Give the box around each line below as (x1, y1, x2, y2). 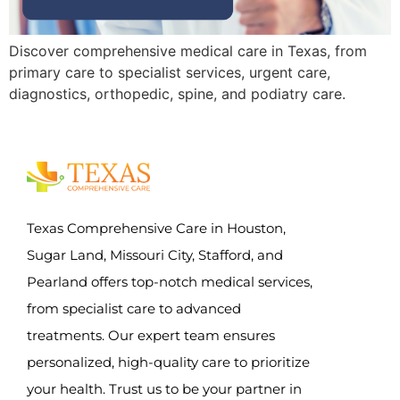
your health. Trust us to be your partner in (27, 379, 302, 397)
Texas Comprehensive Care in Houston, (27, 219, 286, 237)
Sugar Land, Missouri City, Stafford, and (27, 246, 283, 263)
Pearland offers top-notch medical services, (27, 272, 312, 290)
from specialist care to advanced (27, 299, 241, 317)
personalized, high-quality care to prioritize (27, 353, 310, 371)
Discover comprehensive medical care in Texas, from (9, 41, 367, 60)
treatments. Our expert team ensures (27, 326, 275, 344)
